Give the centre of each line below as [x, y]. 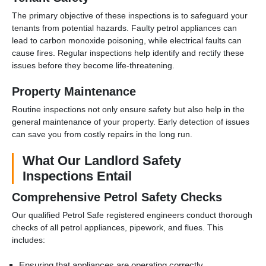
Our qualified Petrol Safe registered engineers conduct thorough [132, 215]
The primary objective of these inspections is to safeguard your [130, 15]
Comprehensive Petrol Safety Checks [117, 197]
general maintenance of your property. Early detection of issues [131, 121]
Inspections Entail [77, 176]
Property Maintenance [74, 91]
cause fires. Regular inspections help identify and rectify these [128, 53]
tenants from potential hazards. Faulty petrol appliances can [124, 28]
